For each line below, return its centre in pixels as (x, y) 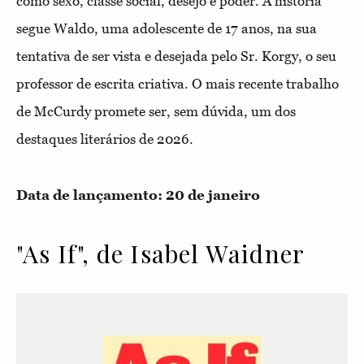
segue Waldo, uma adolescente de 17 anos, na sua (167, 28)
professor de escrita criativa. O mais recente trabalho (178, 84)
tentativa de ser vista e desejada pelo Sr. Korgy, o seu (176, 56)
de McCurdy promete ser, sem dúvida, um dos (156, 111)
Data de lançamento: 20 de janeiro (140, 195)
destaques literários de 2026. (105, 139)
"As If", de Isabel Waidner (161, 253)
